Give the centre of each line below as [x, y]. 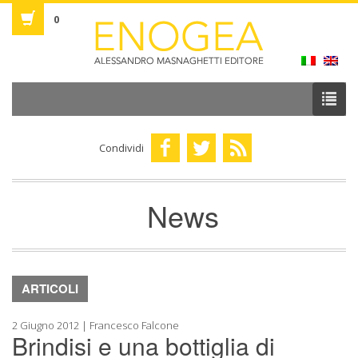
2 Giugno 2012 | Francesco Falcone [95, 325]
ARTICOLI [50, 288]
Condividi [122, 148]
